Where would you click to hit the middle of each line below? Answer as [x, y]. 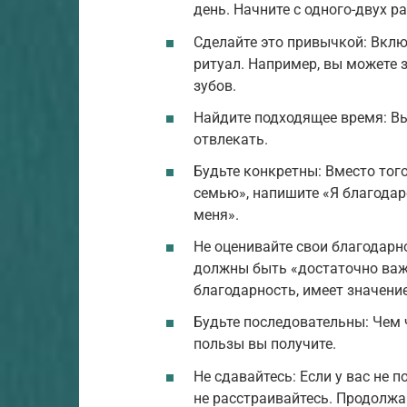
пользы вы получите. [265, 344]
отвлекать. [231, 139]
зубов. [215, 85]
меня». [216, 215]
